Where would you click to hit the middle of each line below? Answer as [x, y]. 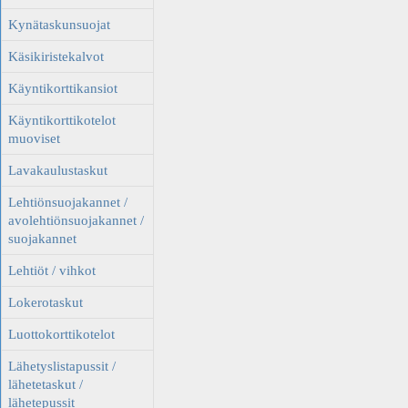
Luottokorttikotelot [61, 334]
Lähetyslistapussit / [62, 366]
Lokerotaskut [46, 302]
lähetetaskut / [46, 384]
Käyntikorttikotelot [62, 120]
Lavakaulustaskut [58, 170]
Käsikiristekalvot [56, 56]
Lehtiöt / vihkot [52, 270]
